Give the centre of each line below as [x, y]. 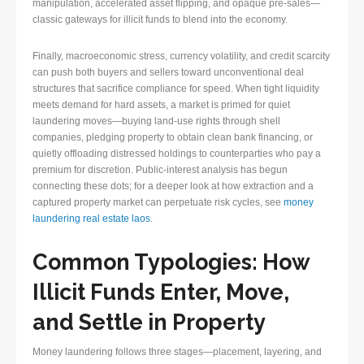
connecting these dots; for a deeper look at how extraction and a [173, 186]
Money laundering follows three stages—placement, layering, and [177, 352]
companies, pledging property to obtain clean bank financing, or [173, 138]
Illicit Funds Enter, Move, [161, 292]
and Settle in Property [149, 323]
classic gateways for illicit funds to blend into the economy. [160, 20]
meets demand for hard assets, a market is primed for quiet [161, 105]
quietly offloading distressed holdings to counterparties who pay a [177, 154]
